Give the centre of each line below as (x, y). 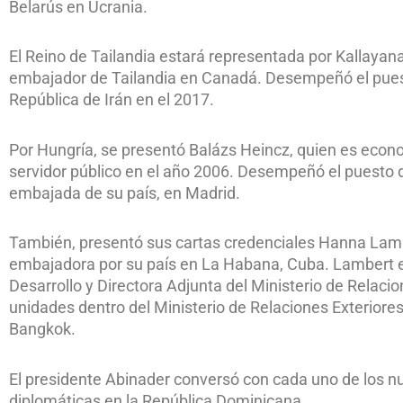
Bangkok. (42, 329)
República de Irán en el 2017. (112, 100)
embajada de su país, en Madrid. (125, 193)
